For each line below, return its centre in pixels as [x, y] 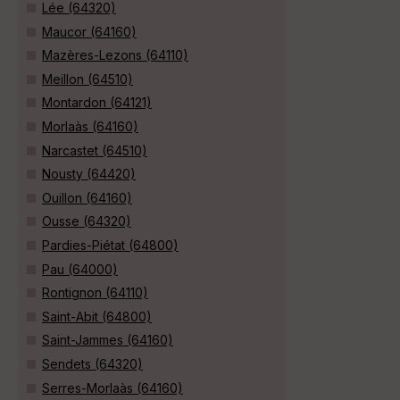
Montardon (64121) [97, 103]
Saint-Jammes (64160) [108, 340]
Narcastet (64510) [95, 150]
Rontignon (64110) [95, 293]
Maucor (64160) [89, 31]
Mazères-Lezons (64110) [115, 55]
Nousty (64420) [89, 174]
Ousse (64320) [87, 221]
